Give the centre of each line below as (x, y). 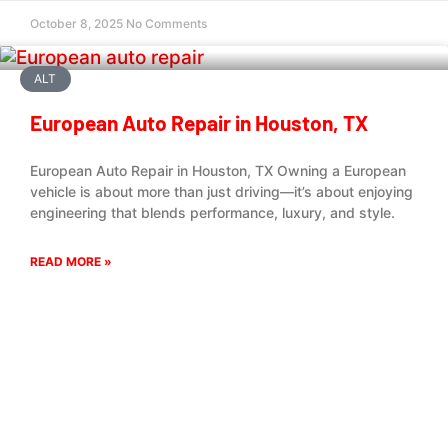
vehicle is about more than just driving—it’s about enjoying (221, 191)
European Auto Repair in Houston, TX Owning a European (218, 170)
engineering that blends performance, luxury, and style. (212, 212)
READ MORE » (71, 261)
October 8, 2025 (78, 23)
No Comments (166, 23)
